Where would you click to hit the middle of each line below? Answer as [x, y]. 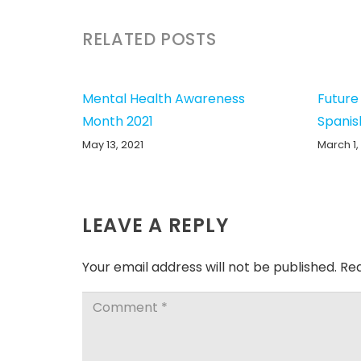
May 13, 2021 [113, 145]
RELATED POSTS [149, 39]
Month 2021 [118, 122]
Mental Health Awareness [164, 99]
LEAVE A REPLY [158, 226]
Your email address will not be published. [210, 268]
